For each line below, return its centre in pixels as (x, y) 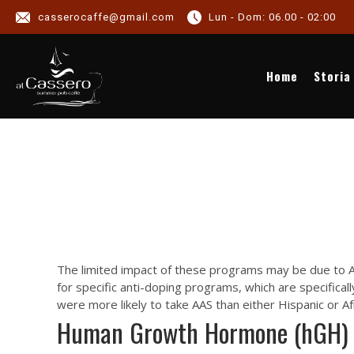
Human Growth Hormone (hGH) (203, 332)
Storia (332, 75)
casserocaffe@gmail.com (106, 17)
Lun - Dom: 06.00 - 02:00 (272, 17)
